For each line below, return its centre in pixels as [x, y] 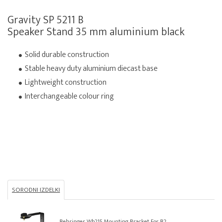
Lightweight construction [66, 83]
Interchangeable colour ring [69, 97]
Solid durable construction [67, 55]
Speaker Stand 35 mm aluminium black [96, 32]
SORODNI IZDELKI [36, 190]
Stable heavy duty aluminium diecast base [91, 69]
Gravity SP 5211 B [46, 20]
